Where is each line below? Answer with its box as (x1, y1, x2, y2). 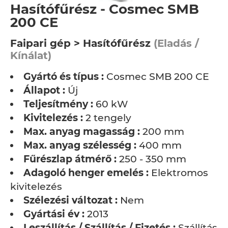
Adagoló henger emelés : (23, 167, 149, 179)
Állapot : (23, 84, 65, 96)
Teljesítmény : (23, 98, 93, 110)
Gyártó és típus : (23, 71, 104, 82)
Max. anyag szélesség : (23, 139, 136, 151)
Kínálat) (10, 49, 51, 62)
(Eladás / (151, 37, 199, 49)
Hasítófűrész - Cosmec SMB (10, 1, 199, 17)
